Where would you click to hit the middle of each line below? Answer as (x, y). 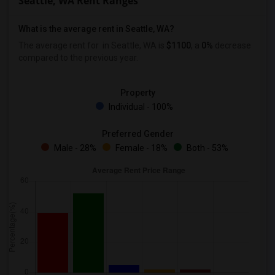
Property (137, 93)
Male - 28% (74, 148)
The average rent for (60, 45)
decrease (232, 45)
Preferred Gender (137, 134)
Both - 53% (206, 148)
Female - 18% (140, 148)
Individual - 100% (140, 107)
